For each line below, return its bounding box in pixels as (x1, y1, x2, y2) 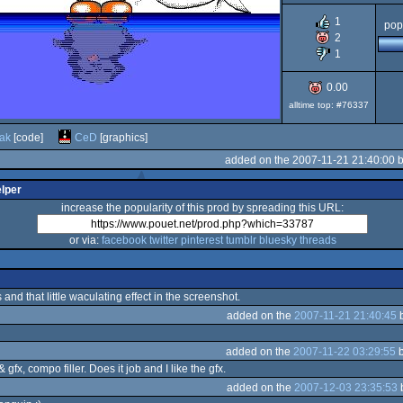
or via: (68, 234, 102, 246)
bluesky (258, 234, 297, 246)
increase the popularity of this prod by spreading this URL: (61, 201, 344, 214)
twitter (148, 234, 178, 246)
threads (299, 234, 336, 246)
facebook (101, 234, 147, 246)
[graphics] (96, 130, 148, 144)
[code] (10, 130, 43, 144)
